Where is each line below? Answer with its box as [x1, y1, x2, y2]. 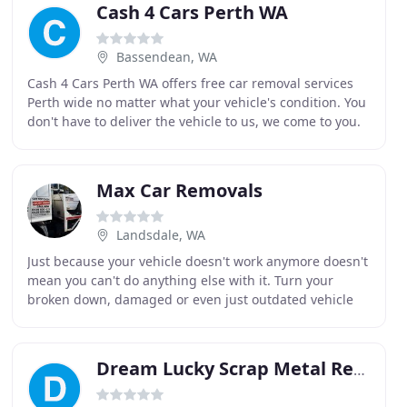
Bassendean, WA [115, 48, 217, 65]
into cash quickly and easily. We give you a [26, 310, 285, 327]
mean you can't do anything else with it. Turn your [26, 272, 333, 289]
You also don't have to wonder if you [26, 132, 247, 149]
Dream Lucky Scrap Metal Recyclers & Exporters [352, 360, 365, 380]
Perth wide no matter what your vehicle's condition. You [26, 94, 366, 111]
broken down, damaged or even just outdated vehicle [26, 291, 353, 308]
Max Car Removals [95, 178, 263, 203]
